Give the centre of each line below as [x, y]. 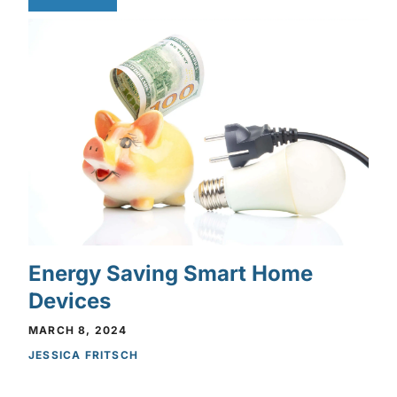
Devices [70, 301]
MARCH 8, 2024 [78, 331]
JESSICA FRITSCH [83, 355]
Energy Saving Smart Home [171, 274]
